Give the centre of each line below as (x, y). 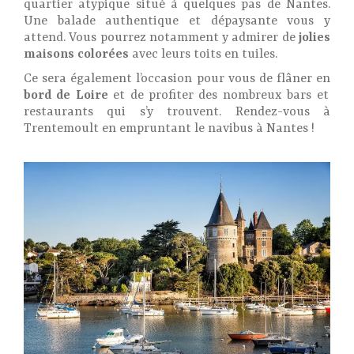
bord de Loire (66, 96)
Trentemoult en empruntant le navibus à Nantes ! (169, 129)
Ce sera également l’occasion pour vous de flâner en (177, 79)
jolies (314, 38)
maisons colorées (76, 54)
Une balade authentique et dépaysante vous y (177, 21)
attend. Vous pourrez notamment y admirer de (161, 38)
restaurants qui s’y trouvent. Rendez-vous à (177, 112)
